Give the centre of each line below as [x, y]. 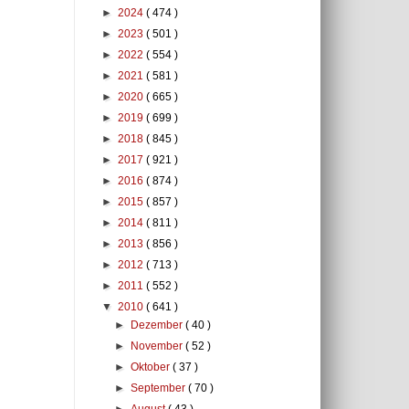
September [160, 388]
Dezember [158, 325]
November [158, 346]
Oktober [152, 367]
